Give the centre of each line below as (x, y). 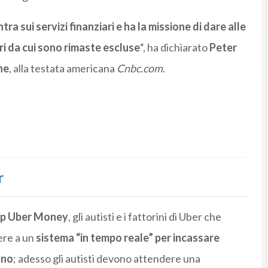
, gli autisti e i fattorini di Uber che (144, 217)
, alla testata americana (63, 68)
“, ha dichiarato (174, 48)
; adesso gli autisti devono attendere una (106, 259)
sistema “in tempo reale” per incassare (127, 238)
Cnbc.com (139, 68)
